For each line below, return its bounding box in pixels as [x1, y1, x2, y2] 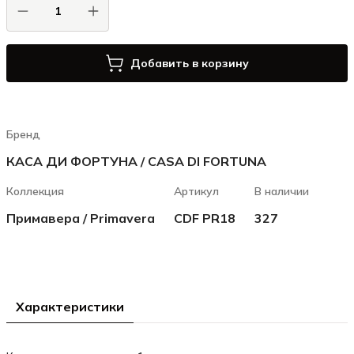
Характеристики [16, 299, 124, 314]
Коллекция [6, 184, 64, 198]
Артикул [174, 184, 219, 198]
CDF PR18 [174, 210, 235, 226]
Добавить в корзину [130, 56, 249, 70]
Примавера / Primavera [6, 210, 155, 226]
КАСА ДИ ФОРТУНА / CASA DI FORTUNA [6, 153, 266, 169]
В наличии [254, 184, 309, 198]
